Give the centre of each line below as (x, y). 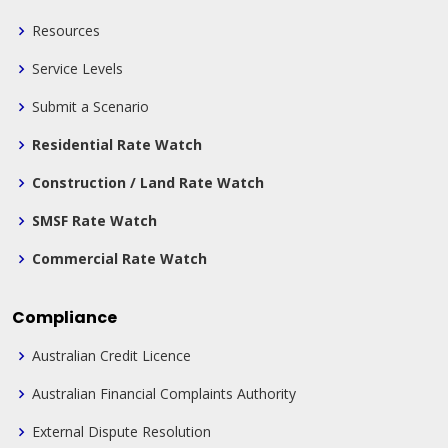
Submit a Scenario (90, 107)
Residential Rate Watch (117, 145)
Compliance (64, 318)
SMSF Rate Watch (94, 221)
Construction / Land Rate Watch (148, 183)
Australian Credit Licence (111, 356)
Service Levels (77, 69)
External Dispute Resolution (121, 432)
